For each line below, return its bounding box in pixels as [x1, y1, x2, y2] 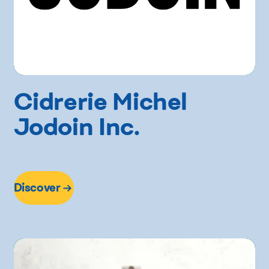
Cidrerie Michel [13, 86, 188, 116]
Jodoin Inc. [13, 111, 140, 141]
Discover [13, 180, 61, 195]
